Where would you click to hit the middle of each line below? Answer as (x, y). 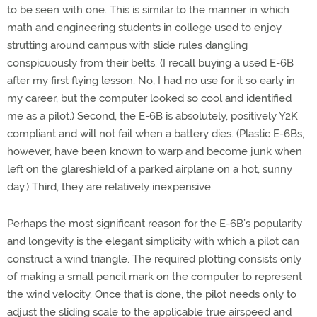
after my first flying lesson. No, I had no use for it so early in (151, 81)
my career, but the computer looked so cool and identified (149, 98)
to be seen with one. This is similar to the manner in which (148, 10)
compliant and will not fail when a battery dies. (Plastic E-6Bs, (156, 134)
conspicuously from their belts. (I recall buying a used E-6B (150, 63)
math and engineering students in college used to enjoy (144, 28)
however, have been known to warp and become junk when (155, 151)
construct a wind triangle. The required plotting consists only (154, 259)
